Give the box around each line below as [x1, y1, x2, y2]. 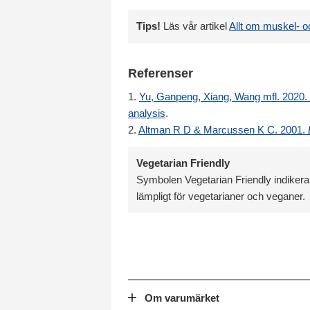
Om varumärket [145, 291, 219, 304]
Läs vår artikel [161, 19, 229, 32]
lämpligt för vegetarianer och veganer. [136, 190, 305, 202]
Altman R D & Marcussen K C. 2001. [138, 123, 308, 136]
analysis [128, 107, 165, 119]
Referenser [128, 66, 193, 80]
